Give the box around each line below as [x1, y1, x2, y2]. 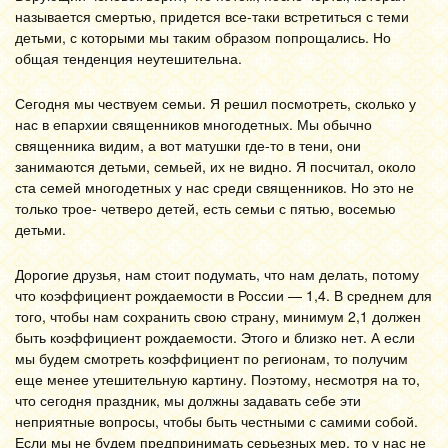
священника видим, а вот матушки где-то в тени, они [15, 135, 361, 155]
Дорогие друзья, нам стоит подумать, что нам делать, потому [15, 264, 419, 284]
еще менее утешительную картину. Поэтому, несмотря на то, [15, 369, 420, 389]
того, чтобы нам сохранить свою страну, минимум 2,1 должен [15, 306, 421, 326]
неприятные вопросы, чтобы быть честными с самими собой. [15, 411, 418, 431]
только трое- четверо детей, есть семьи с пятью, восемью [15, 198, 396, 218]
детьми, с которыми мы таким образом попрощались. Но [15, 27, 391, 47]
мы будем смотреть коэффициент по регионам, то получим [15, 348, 408, 368]
